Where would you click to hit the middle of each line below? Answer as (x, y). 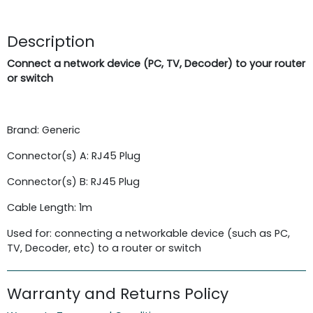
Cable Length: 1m (50, 207)
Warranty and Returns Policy (118, 293)
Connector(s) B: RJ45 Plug (73, 181)
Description (51, 41)
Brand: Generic (44, 130)
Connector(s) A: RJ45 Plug (74, 155)
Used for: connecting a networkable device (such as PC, (148, 233)
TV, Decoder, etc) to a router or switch (104, 248)
